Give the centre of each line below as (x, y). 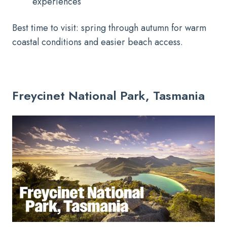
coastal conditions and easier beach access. (98, 42)
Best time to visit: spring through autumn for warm (109, 28)
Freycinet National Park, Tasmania (108, 95)
